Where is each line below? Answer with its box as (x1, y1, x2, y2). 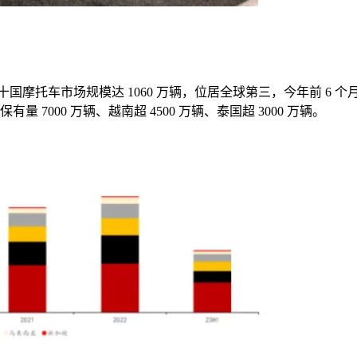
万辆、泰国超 (178, 104, 255, 118)
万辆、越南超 (70, 104, 147, 118)
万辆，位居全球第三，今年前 (156, 84, 322, 99)
